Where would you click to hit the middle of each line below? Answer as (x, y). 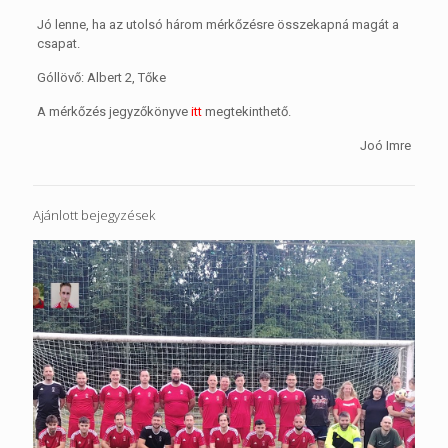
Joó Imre (386, 145)
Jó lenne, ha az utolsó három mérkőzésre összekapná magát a (217, 24)
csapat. (58, 43)
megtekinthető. (247, 111)
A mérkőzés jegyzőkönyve (113, 111)
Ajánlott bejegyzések (94, 214)
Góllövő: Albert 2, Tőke (101, 77)
